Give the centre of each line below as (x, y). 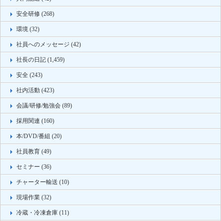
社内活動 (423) (35, 91)
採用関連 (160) (35, 121)
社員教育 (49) (34, 152)
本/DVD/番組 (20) (39, 136)
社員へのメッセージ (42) (49, 45)
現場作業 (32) (34, 198)
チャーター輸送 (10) (43, 182)
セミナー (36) (34, 167)
